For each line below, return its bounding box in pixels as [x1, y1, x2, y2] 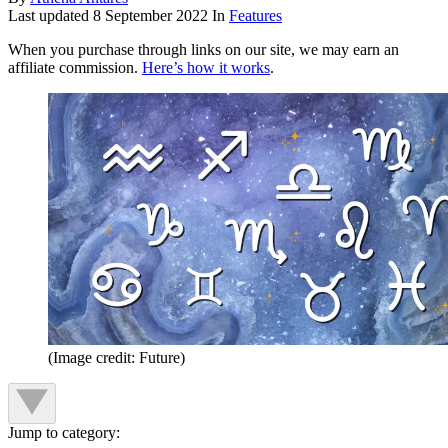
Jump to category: [8, 424, 120, 442]
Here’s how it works [142, 59, 270, 77]
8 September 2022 [93, 7, 208, 25]
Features [229, 7, 282, 25]
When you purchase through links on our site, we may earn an [8, 41, 399, 59]
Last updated [8, 7, 93, 25]
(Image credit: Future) [48, 349, 185, 367]
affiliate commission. [8, 59, 142, 77]
